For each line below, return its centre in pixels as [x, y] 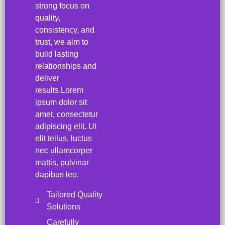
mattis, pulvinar [62, 162]
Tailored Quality [74, 194]
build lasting [57, 54]
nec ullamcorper [64, 150]
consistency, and [65, 30]
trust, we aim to [62, 42]
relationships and [66, 66]
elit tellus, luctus [64, 138]
